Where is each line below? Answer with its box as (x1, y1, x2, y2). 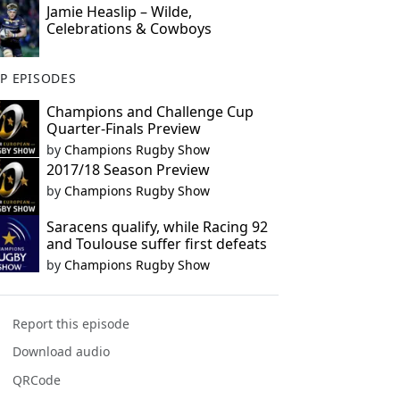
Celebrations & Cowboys (46, 19, 212, 38)
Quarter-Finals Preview (46, 119, 201, 138)
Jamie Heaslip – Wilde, (46, 2, 192, 21)
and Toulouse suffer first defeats (46, 234, 267, 254)
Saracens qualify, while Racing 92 (46, 217, 268, 237)
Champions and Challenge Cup (46, 102, 254, 121)
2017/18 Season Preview (46, 160, 210, 179)
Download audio (12, 343, 111, 361)
